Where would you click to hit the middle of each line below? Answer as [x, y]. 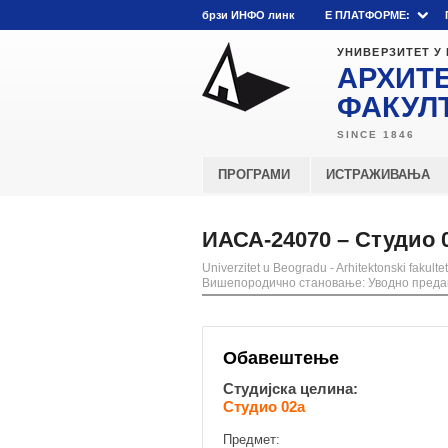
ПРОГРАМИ [254, 174]
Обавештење [281, 358]
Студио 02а [264, 406]
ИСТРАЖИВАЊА [378, 174]
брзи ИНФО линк [248, 15]
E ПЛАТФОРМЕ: [367, 15]
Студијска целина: [290, 388]
